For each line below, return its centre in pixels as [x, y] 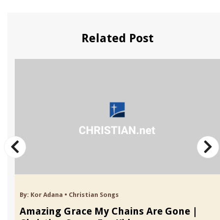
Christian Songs [94, 194]
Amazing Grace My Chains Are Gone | [109, 211]
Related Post [117, 38]
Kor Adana [47, 194]
